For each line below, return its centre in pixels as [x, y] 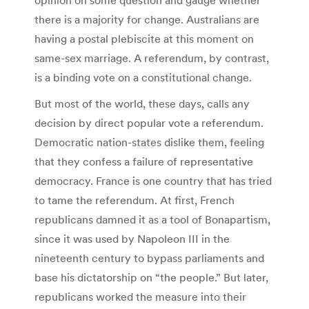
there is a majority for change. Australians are [147, 19]
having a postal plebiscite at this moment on [144, 38]
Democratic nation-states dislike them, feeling [149, 142]
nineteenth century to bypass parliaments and [149, 258]
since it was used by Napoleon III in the [132, 238]
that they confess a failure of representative [144, 161]
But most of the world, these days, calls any [142, 103]
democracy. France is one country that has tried [153, 180]
